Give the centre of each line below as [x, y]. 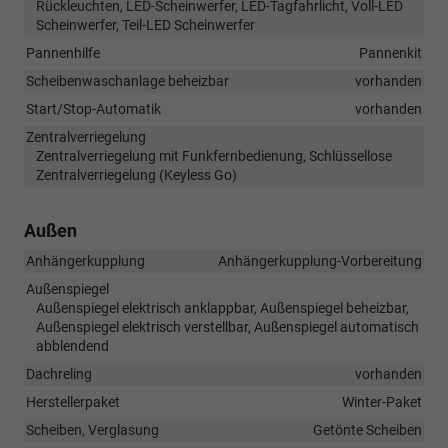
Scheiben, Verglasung [92, 429]
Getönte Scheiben [367, 429]
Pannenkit [390, 52]
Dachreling [59, 373]
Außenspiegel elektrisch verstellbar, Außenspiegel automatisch [227, 326]
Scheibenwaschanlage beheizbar [127, 80]
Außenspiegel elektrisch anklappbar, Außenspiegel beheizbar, [222, 307]
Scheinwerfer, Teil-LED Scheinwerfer [145, 24]
